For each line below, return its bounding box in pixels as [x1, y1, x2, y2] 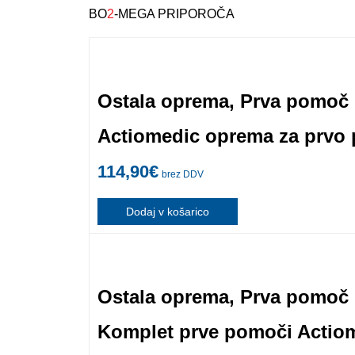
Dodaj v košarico [126, 204, 209, 218]
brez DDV [162, 168, 204, 180]
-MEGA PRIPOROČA [114, 6, 235, 21]
